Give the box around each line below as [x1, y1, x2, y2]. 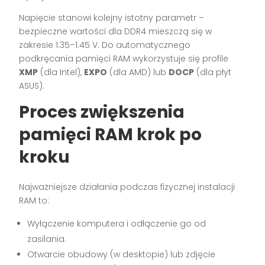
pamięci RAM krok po [19, 122, 202, 146]
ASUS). [19, 79, 45, 92]
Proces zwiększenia [19, 100, 185, 124]
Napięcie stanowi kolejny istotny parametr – [19, 11, 205, 24]
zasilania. [27, 232, 67, 245]
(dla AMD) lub [107, 66, 169, 78]
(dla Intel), [38, 66, 85, 78]
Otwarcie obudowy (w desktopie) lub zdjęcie [27, 248, 216, 260]
